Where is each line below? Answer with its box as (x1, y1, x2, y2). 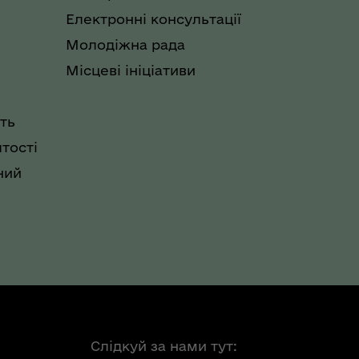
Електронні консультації (66, 10, 241, 26)
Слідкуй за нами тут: (91, 337, 237, 353)
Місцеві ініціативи (66, 62, 196, 78)
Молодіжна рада (66, 36, 185, 52)
